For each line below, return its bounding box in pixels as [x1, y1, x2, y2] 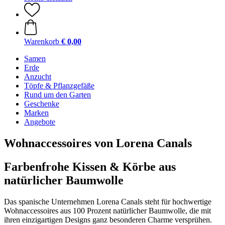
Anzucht [24, 72, 51, 81]
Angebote [24, 118, 55, 126]
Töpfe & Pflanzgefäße [24, 81, 94, 90]
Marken [24, 108, 49, 117]
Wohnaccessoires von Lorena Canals [4, 136, 192, 150]
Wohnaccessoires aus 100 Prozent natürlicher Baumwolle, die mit [4, 206, 211, 215]
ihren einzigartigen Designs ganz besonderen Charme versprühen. [4, 215, 212, 224]
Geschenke [24, 99, 59, 108]
